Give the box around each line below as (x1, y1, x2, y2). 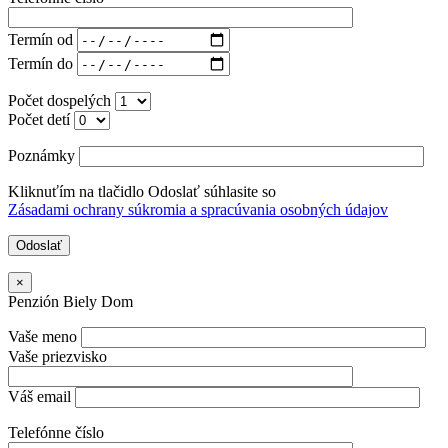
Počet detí (8, 111, 74, 129)
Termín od (8, 30, 77, 48)
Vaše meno (8, 328, 81, 346)
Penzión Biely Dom (8, 293, 133, 311)
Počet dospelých (8, 92, 115, 110)
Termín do (8, 54, 77, 72)
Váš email (8, 388, 75, 406)
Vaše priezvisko (8, 348, 107, 366)
